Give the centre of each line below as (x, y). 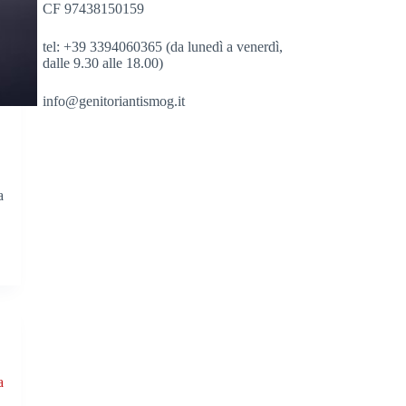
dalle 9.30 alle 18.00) (103, 63)
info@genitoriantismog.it (114, 101)
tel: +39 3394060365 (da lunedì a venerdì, (163, 46)
